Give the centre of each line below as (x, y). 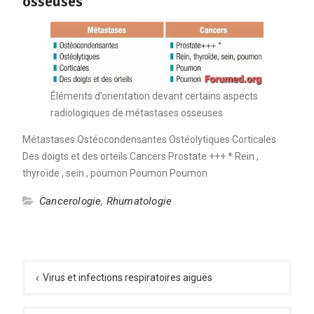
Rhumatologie (139, 202)
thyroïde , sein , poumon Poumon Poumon (115, 173)
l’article (48, 301)
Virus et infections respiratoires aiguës (127, 278)
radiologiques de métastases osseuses (136, 113)
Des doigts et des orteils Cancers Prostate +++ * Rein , (140, 157)
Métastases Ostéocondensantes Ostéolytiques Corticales (149, 140)
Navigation (57, 259)
